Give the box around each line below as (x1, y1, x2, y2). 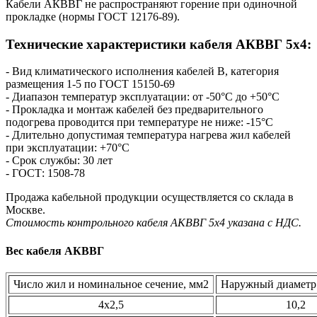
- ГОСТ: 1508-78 (6, 167, 85, 180)
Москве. (6, 204, 45, 217)
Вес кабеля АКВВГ (6, 244, 104, 257)
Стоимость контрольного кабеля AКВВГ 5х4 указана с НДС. (6, 217, 301, 229)
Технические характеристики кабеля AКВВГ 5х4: (6, 36, 311, 52)
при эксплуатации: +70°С (6, 142, 129, 154)
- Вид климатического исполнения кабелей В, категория (6, 65, 279, 78)
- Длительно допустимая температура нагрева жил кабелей (6, 129, 291, 142)
